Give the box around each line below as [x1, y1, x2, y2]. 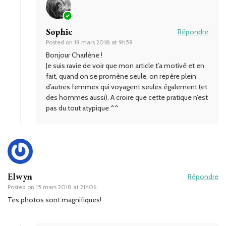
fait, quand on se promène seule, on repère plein [46, 71, 196, 81]
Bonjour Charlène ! [46, 50, 102, 60]
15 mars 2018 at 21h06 [36, 183, 96, 191]
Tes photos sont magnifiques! [8, 195, 101, 204]
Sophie [46, 25, 72, 37]
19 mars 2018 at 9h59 [74, 38, 133, 46]
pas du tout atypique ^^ [46, 103, 119, 112]
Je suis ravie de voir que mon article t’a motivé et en [46, 61, 204, 70]
